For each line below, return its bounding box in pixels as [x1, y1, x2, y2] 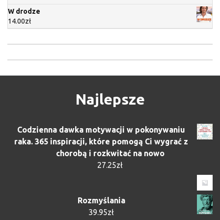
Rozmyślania [77, 195, 125, 205]
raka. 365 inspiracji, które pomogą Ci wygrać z [14, 137, 188, 146]
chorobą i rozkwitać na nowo [55, 148, 165, 158]
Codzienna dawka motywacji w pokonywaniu [17, 125, 185, 134]
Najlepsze [75, 90, 145, 108]
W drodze [8, 7, 40, 15]
